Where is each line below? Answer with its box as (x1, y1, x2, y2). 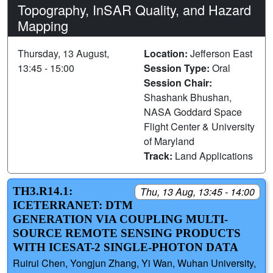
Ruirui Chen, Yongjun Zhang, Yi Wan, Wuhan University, (13, 256, 256, 271)
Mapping (18, 15, 68, 35)
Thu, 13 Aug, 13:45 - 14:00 (140, 184, 255, 199)
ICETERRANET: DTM (13, 198, 133, 211)
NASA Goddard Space (144, 104, 242, 119)
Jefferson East (190, 46, 252, 60)
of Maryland (144, 133, 194, 148)
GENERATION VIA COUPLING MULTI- (13, 212, 228, 225)
